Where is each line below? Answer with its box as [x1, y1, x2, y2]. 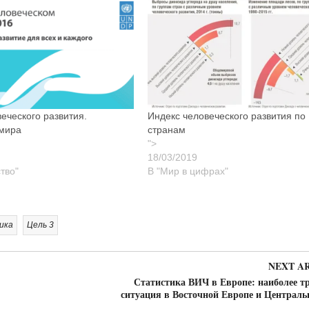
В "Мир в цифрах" [147, 166, 228, 177]
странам [147, 124, 186, 136]
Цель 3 [26, 220, 54, 230]
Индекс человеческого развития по [147, 110, 306, 122]
